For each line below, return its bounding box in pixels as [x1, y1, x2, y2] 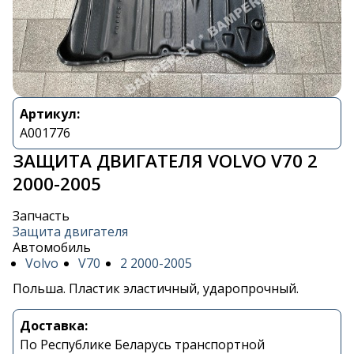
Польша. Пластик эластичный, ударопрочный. [13, 280, 299, 298]
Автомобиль [13, 239, 91, 257]
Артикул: [20, 105, 80, 123]
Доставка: [20, 317, 88, 335]
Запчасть [13, 207, 70, 225]
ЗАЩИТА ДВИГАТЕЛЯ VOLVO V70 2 [13, 149, 318, 174]
